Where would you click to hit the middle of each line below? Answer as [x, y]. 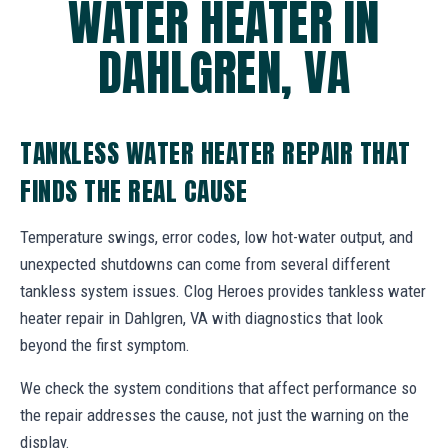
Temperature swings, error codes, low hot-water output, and [216, 236]
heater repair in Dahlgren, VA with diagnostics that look [201, 317]
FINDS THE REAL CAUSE [134, 190]
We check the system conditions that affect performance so [218, 387]
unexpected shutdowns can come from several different [205, 263]
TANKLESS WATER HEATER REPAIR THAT [215, 152]
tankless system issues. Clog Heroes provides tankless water [223, 290]
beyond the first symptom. [105, 344]
